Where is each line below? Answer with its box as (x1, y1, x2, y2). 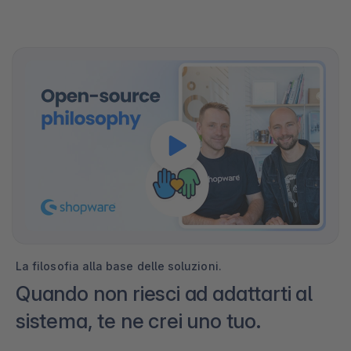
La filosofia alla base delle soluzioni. (16, 259, 221, 273)
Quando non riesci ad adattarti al (16, 281, 313, 306)
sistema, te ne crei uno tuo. (16, 309, 261, 334)
